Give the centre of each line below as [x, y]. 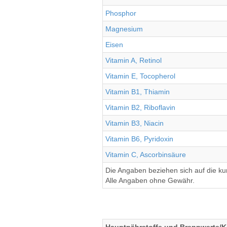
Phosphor [121, 13]
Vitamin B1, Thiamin [138, 92]
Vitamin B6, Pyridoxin [139, 139]
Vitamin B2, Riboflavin [140, 107]
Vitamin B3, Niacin [135, 123]
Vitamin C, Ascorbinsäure [146, 155]
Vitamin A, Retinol [134, 60]
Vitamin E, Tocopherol [140, 76]
